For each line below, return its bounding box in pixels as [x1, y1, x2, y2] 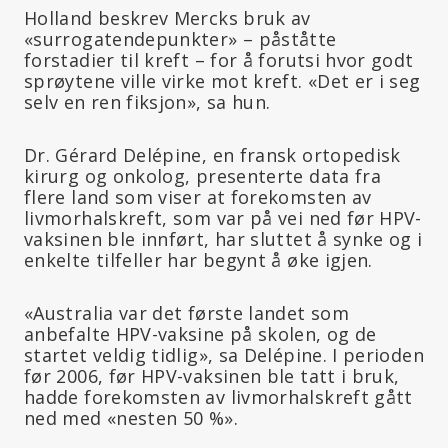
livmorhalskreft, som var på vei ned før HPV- [24, 205, 422, 230]
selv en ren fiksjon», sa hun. [24, 89, 271, 114]
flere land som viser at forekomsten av [24, 184, 372, 209]
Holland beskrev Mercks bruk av [24, 5, 311, 30]
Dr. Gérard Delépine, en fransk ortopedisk [24, 142, 401, 167]
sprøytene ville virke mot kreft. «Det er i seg [24, 68, 421, 93]
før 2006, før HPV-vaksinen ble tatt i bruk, [24, 363, 400, 388]
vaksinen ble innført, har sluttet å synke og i [24, 226, 423, 251]
